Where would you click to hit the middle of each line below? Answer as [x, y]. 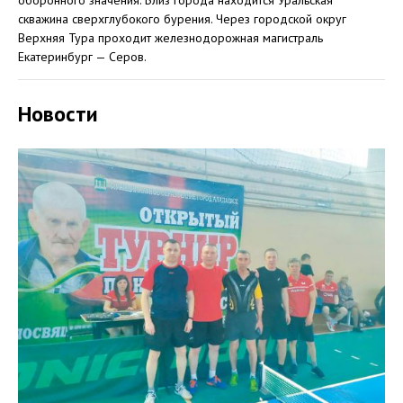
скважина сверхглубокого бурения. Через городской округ [182, 19]
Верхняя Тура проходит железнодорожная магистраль [170, 38]
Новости [58, 113]
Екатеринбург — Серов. [82, 57]
